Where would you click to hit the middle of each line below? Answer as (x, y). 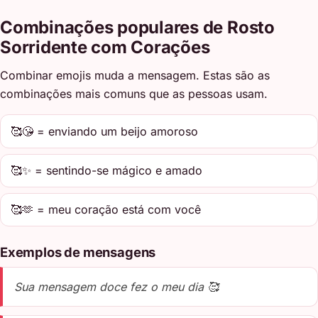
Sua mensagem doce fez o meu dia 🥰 (116, 286)
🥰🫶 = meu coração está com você (106, 210)
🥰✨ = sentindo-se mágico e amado (107, 171)
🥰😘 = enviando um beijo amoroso (105, 131)
